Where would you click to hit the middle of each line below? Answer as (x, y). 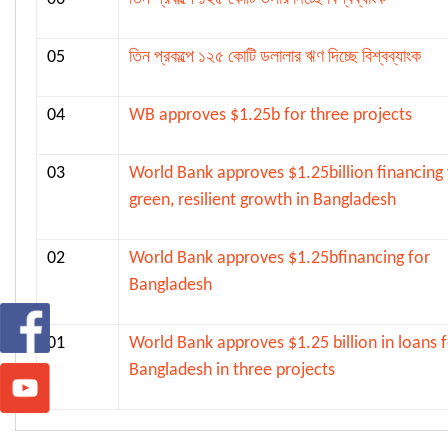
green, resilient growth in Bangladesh (262, 200)
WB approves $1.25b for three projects (270, 115)
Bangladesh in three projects (232, 370)
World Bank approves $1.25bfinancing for (279, 258)
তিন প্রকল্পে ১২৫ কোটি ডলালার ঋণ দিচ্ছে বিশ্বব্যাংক (275, 57)
